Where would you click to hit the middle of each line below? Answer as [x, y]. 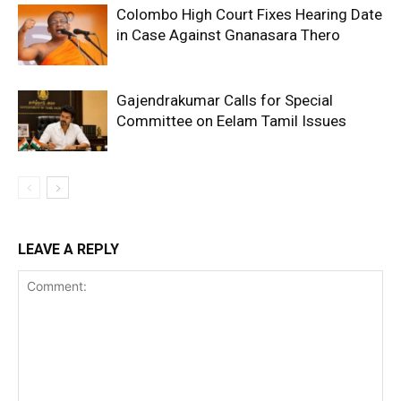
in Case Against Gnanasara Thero [228, 34]
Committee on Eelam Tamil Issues [231, 120]
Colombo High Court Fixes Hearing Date [249, 14]
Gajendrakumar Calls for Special [225, 100]
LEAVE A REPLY [68, 249]
